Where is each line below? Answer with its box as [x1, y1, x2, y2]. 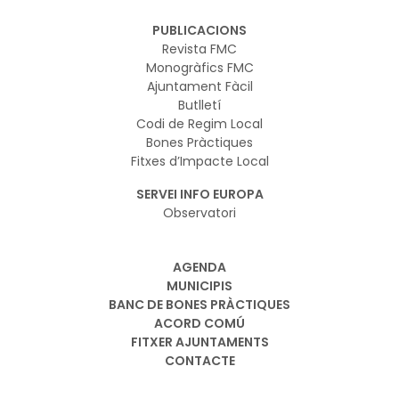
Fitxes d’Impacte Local [130, 151, 269, 170]
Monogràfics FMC [145, 58, 254, 77]
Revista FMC [162, 39, 237, 58]
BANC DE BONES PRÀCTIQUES [109, 295, 290, 313]
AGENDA [173, 257, 226, 276]
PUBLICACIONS [152, 20, 247, 39]
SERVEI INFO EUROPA [135, 184, 264, 203]
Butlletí [178, 95, 221, 114]
